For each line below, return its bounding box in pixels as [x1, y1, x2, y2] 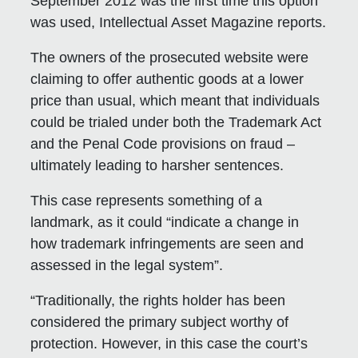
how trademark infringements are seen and [30, 235, 304, 252]
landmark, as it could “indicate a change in [30, 213, 300, 230]
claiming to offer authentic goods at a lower [30, 70, 304, 87]
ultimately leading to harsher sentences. [30, 157, 284, 173]
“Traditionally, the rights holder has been [30, 292, 286, 308]
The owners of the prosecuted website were [30, 49, 309, 66]
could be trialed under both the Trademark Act [30, 113, 322, 130]
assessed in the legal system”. [30, 257, 224, 273]
